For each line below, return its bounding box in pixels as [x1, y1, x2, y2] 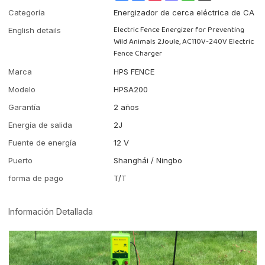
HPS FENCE [114, 67, 155, 77]
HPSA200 [114, 85, 148, 95]
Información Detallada [8, 206, 93, 216]
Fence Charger [114, 47, 163, 61]
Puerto [8, 156, 33, 166]
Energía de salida [8, 120, 73, 130]
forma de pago [8, 173, 64, 183]
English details [8, 25, 62, 35]
